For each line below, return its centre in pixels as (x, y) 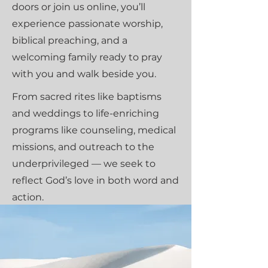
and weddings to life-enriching (86, 113)
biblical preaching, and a (70, 40)
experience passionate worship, (87, 24)
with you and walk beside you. (84, 74)
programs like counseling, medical (94, 130)
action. (28, 197)
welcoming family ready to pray (87, 57)
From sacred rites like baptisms (87, 97)
